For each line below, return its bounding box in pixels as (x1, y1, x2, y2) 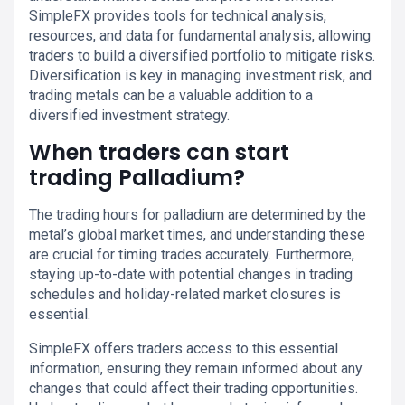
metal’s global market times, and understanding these (29, 226, 365, 243)
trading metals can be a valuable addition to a (29, 87, 313, 104)
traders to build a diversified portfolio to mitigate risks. (29, 47, 375, 64)
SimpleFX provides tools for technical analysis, (29, 7, 326, 24)
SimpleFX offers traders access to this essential (29, 340, 338, 357)
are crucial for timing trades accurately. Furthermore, (29, 246, 354, 263)
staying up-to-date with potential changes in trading (29, 266, 353, 283)
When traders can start (29, 137, 289, 167)
